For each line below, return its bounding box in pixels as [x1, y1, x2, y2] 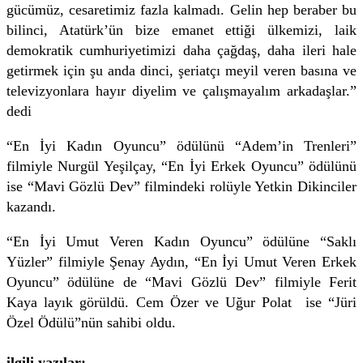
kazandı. [6, 198, 56, 215]
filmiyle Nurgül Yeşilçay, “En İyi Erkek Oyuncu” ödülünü [6, 157, 357, 174]
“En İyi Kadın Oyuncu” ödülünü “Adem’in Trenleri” [6, 137, 357, 154]
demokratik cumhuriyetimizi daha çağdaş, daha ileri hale [6, 41, 357, 58]
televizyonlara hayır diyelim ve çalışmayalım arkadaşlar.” [6, 82, 357, 99]
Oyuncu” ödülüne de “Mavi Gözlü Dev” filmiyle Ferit [6, 273, 357, 290]
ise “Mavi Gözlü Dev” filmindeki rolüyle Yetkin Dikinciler [6, 177, 357, 194]
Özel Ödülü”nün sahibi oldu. [6, 314, 176, 331]
